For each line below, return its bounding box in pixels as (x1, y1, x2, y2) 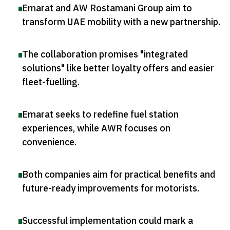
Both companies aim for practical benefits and (22, 167, 215, 182)
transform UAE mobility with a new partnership (22, 15, 218, 29)
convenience (22, 135, 74, 149)
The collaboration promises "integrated (22, 47, 188, 62)
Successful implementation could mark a (22, 214, 193, 228)
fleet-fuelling (22, 75, 78, 89)
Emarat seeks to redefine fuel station (22, 107, 179, 122)
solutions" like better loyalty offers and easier (22, 61, 214, 75)
